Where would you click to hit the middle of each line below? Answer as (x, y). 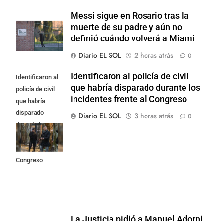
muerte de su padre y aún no (126, 27)
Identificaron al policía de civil (130, 77)
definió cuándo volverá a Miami (133, 39)
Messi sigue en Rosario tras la (130, 16)
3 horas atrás (154, 116)
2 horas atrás (154, 55)
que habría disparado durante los (135, 88)
